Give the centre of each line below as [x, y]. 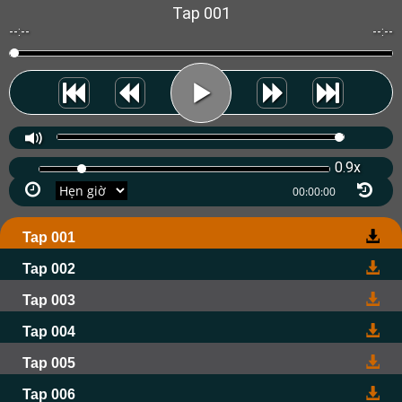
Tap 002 [49, 269]
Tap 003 [49, 300]
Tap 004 [49, 332]
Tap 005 [49, 363]
